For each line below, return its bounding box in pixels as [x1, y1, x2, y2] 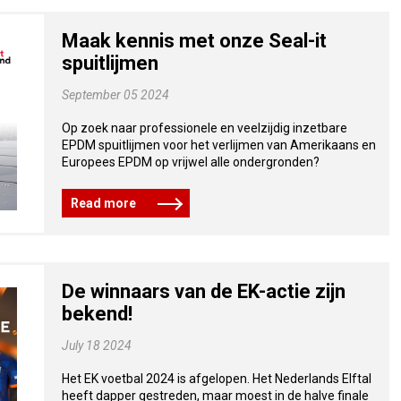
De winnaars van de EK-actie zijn [61, 280, 346, 303]
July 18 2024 [61, 338, 132, 353]
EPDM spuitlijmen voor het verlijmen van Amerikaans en [61, 138, 376, 152]
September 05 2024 [61, 88, 169, 102]
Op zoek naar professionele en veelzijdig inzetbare [61, 121, 347, 135]
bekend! [61, 303, 132, 325]
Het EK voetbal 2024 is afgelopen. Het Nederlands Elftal [61, 371, 371, 386]
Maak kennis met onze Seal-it [61, 30, 327, 52]
